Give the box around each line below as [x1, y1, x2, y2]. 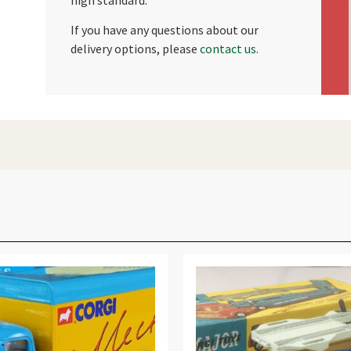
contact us [199, 41, 256, 57]
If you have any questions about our [70, 22, 259, 38]
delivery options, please [70, 41, 200, 57]
